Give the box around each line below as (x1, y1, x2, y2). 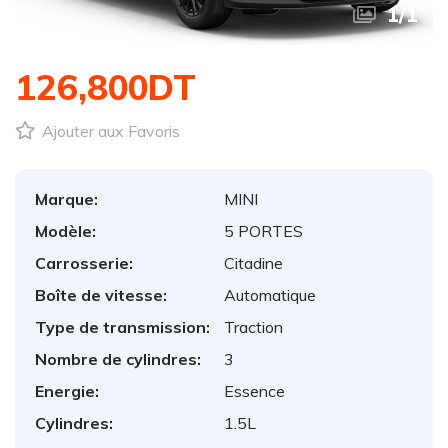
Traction (224, 317, 283, 337)
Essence (224, 381, 285, 401)
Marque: (35, 189, 98, 209)
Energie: (35, 381, 99, 401)
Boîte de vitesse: (35, 285, 167, 305)
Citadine (224, 253, 283, 273)
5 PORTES (224, 221, 303, 241)
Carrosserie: (35, 253, 133, 273)
